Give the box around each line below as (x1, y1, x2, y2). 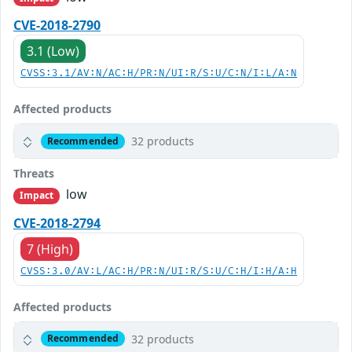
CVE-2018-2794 (13, 214, 101, 232)
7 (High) (27, 240, 73, 258)
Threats (13, 166, 54, 181)
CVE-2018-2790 (13, 16, 101, 35)
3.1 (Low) (27, 42, 79, 60)
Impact (19, 189, 54, 203)
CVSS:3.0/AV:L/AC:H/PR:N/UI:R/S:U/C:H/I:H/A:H (20, 265, 297, 277)
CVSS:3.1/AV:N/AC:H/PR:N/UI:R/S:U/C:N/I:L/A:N (20, 68, 297, 80)
